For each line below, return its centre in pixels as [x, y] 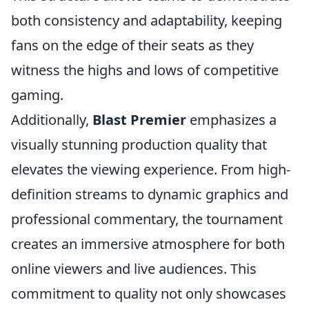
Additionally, [52, 120]
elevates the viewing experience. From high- [151, 169]
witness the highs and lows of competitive [145, 70]
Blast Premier [139, 120]
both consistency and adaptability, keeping [147, 20]
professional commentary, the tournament [147, 219]
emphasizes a [231, 120]
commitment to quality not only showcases [149, 293]
